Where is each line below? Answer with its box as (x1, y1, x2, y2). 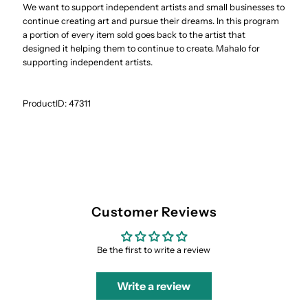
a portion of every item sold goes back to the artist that (23, 30, 246, 41)
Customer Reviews (91, 203, 217, 220)
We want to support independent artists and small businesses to (23, 2, 285, 13)
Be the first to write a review (97, 244, 211, 255)
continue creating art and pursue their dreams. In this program (23, 16, 280, 27)
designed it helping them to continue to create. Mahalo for (23, 43, 261, 54)
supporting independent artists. (23, 57, 153, 68)
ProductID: (23, 98, 69, 109)
